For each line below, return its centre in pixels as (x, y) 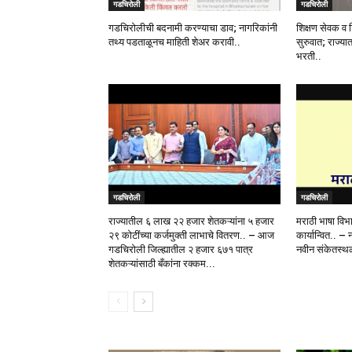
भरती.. (308, 57)
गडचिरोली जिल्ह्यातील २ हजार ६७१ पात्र (181, 250)
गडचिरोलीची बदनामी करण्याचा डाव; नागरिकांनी (193, 28)
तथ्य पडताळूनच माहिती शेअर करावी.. (174, 42)
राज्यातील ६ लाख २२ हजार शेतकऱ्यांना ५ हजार (191, 222)
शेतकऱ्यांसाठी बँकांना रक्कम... (162, 264)
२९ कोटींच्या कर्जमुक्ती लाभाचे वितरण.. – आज (191, 236)
